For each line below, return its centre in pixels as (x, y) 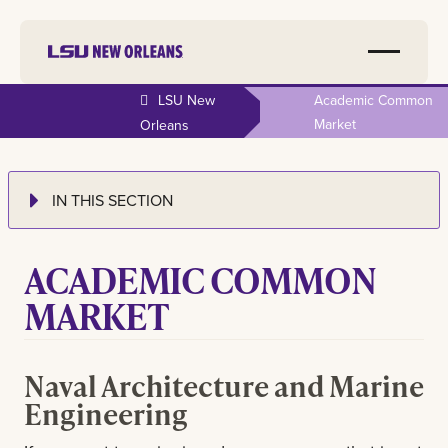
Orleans (164, 125)
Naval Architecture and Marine (224, 385)
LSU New (186, 100)
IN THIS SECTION (113, 199)
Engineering (106, 413)
